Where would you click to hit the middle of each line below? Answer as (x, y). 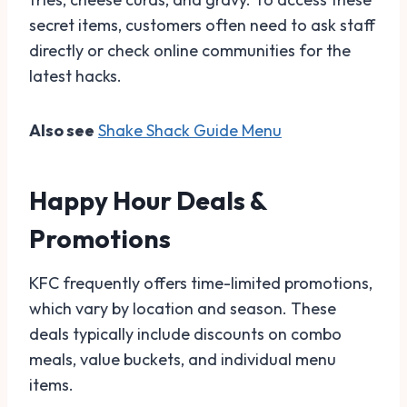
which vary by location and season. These (183, 308)
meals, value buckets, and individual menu (183, 359)
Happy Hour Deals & (148, 200)
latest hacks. (75, 76)
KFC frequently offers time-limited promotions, (201, 283)
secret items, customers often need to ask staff (202, 25)
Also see (62, 130)
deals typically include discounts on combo (185, 334)
